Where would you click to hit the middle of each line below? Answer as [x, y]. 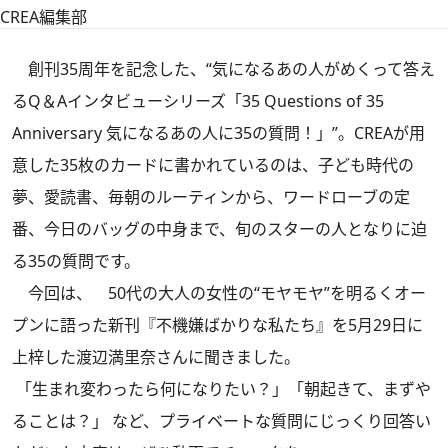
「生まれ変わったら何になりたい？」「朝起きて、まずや [221, 389]
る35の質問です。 [76, 261]
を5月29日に [377, 325]
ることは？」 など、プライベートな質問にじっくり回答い [221, 421]
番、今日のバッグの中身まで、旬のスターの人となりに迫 [219, 229]
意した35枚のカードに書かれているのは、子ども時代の [213, 165]
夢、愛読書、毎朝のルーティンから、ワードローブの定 [211, 197]
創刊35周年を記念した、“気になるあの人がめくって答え [223, 69]
